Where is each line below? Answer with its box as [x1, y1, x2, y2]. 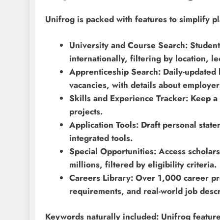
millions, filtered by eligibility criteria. [69, 158, 217, 170]
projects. [69, 105, 103, 117]
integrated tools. [69, 132, 133, 144]
